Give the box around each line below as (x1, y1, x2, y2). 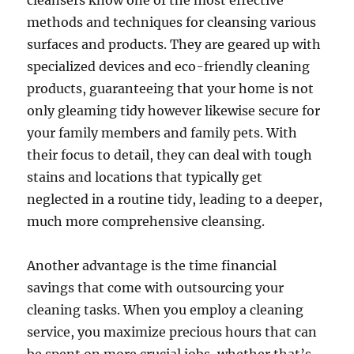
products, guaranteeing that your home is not (27, 81, 314, 96)
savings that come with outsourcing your (27, 280, 284, 296)
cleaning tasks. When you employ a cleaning (27, 302, 304, 318)
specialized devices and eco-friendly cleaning (27, 58, 311, 74)
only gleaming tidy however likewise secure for (27, 103, 321, 119)
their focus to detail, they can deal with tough (27, 147, 313, 163)
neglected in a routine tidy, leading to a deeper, (27, 191, 323, 207)
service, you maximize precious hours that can (27, 324, 318, 340)
